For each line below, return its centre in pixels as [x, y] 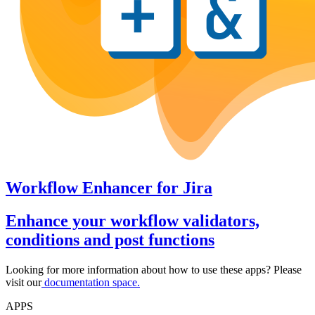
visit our [24, 283]
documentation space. [92, 283]
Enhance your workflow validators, [133, 221]
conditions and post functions [110, 240]
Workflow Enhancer [79, 188]
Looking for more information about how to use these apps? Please [154, 270]
